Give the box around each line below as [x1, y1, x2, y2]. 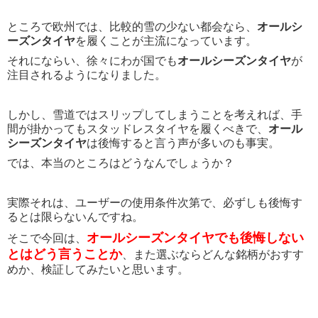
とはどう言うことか [7, 247, 122, 262]
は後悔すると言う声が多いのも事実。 [87, 137, 280, 150]
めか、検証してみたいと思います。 [7, 263, 189, 276]
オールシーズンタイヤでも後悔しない [87, 231, 304, 246]
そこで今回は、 [7, 232, 87, 245]
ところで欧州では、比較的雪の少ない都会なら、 [7, 21, 257, 33]
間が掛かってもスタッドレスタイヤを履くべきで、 [7, 123, 268, 136]
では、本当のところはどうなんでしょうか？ [7, 157, 234, 170]
